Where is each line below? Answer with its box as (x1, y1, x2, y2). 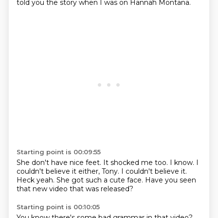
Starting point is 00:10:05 (16, 203, 100, 211)
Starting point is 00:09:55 (16, 148, 101, 156)
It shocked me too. (103, 158, 170, 167)
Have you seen (145, 176, 196, 184)
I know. (169, 158, 196, 167)
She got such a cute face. (56, 176, 145, 184)
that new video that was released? (16, 184, 133, 193)
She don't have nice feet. (16, 158, 103, 167)
